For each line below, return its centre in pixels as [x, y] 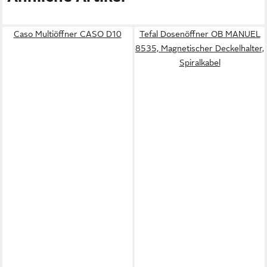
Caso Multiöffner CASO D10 [67, 34]
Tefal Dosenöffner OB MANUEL [200, 34]
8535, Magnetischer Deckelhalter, [200, 48]
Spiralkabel [200, 63]
